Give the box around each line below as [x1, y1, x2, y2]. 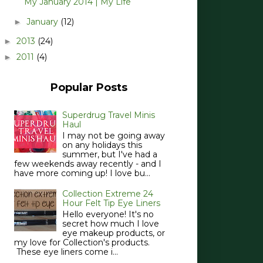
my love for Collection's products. [14, 237, 150, 248]
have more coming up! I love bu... [14, 167, 150, 178]
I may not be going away [62, 130, 166, 141]
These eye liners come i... [14, 247, 118, 258]
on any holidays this [62, 139, 143, 150]
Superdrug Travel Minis [62, 109, 156, 120]
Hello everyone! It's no [62, 209, 154, 220]
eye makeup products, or [62, 228, 166, 239]
